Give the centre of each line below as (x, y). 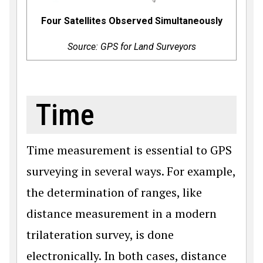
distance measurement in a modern (122, 214)
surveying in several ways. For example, (131, 171)
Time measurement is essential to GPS (129, 150)
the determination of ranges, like (114, 193)
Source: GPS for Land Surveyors (131, 47)
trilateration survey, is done (100, 235)
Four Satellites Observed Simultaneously (131, 21)
